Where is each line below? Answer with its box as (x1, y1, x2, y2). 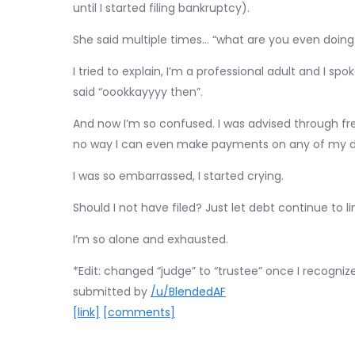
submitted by (73, 284, 151, 300)
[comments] (103, 304, 175, 320)
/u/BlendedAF (151, 284, 226, 300)
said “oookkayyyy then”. (73, 84, 203, 100)
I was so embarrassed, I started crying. (73, 168, 284, 184)
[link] (73, 304, 100, 320)
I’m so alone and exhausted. (73, 231, 228, 247)
